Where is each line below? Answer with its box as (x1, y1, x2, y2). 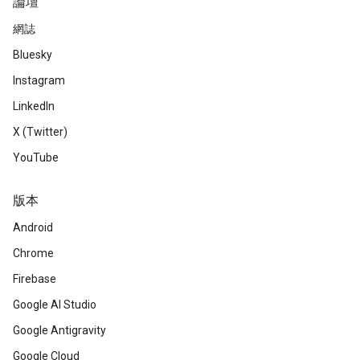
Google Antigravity (13, 324, 106, 337)
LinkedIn (13, 100, 55, 112)
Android (13, 221, 53, 234)
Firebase (13, 272, 56, 285)
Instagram (13, 74, 65, 87)
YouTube (13, 151, 59, 164)
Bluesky (13, 48, 52, 61)
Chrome (13, 247, 54, 260)
